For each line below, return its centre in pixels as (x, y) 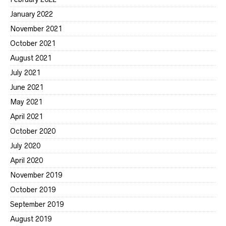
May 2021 (26, 102)
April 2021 (26, 116)
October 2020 (33, 131)
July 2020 (25, 146)
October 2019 (33, 189)
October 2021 (33, 43)
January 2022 (32, 14)
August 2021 (31, 58)
